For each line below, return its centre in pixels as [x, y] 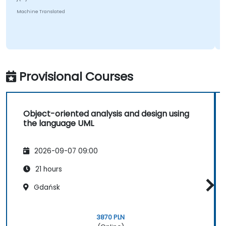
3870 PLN [110, 217]
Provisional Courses [76, 77]
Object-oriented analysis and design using [106, 114]
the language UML [59, 124]
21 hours [48, 169]
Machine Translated [41, 12]
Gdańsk [46, 187]
